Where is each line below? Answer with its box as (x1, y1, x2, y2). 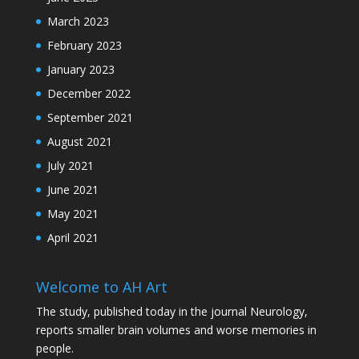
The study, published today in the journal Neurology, (35, 304, 308, 320)
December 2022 (46, 86, 131, 102)
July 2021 (46, 158, 94, 174)
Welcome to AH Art (35, 277, 167, 297)
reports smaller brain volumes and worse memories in (35, 322, 317, 338)
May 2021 (46, 206, 99, 222)
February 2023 (46, 38, 122, 54)
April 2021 (46, 230, 99, 246)
